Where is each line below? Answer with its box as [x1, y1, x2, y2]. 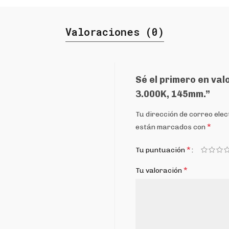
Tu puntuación [135, 146, 187, 154]
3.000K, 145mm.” [135, 88, 210, 100]
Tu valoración [135, 166, 184, 175]
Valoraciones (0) [65, 25, 164, 38]
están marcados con [135, 123, 207, 131]
